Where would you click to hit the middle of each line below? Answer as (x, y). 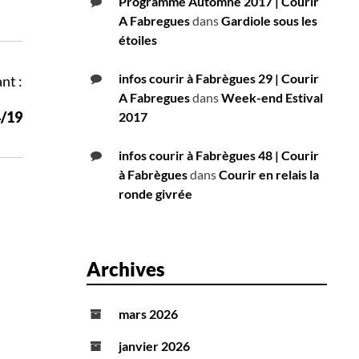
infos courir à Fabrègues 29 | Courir (219, 79)
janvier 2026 (154, 346)
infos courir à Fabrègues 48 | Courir (219, 155)
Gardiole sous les (269, 21)
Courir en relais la (269, 175)
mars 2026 (148, 314)
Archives (126, 269)
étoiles (138, 40)
